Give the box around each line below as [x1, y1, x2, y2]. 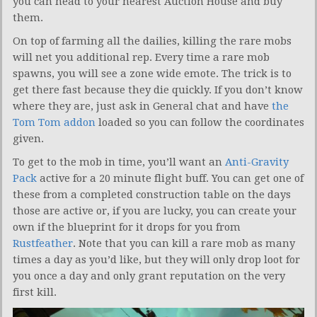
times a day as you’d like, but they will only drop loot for [13, 253, 300, 267]
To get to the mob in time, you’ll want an [13, 156, 225, 169]
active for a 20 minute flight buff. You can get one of [37, 172, 304, 185]
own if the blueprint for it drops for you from [13, 221, 241, 234]
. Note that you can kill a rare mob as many [73, 237, 295, 250]
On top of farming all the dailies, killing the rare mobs [13, 35, 292, 48]
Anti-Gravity [225, 156, 289, 169]
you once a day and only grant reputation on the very [13, 270, 285, 283]
